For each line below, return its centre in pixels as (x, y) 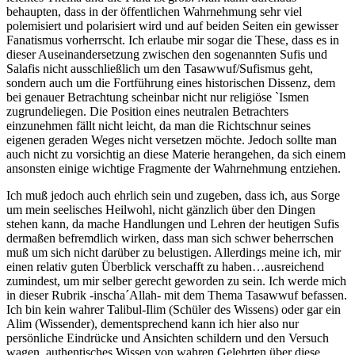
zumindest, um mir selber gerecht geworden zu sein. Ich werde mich (176, 281)
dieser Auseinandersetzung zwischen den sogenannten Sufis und (167, 54)
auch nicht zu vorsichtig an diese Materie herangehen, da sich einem (176, 154)
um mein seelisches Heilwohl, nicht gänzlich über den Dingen (161, 209)
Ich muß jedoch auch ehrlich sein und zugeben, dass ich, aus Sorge (173, 195)
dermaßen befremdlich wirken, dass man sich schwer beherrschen (170, 238)
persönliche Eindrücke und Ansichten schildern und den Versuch (168, 338)
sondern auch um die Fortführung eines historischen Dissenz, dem (171, 82)
